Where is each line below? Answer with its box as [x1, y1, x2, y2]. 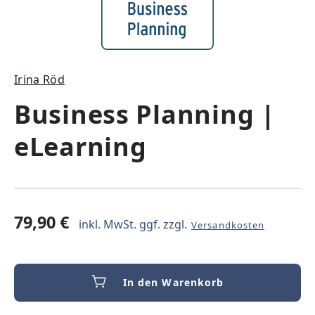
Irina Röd [14, 72, 65, 87]
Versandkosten [191, 219, 265, 231]
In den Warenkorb [122, 276, 224, 289]
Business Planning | [14, 97, 276, 131]
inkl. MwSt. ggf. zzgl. [79, 217, 190, 232]
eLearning [14, 129, 147, 164]
